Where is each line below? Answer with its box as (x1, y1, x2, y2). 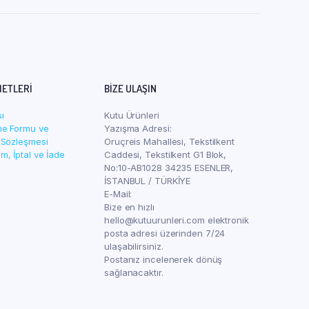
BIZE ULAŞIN (104, 82, 157, 95)
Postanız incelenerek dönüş (104, 254, 223, 265)
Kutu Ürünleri (104, 110, 159, 121)
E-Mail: (104, 188, 132, 199)
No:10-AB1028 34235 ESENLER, (104, 162, 234, 173)
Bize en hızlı (104, 201, 154, 212)
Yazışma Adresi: (104, 123, 172, 134)
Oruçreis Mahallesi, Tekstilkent (104, 136, 235, 147)
